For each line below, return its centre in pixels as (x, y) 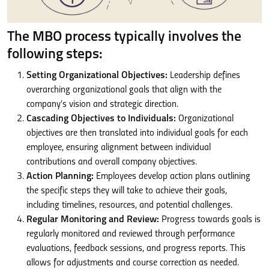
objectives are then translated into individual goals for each (137, 133)
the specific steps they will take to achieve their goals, (127, 191)
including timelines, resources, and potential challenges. (129, 205)
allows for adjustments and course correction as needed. (133, 263)
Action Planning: (60, 176)
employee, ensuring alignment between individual (119, 147)
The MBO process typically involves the (124, 37)
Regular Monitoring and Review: (93, 219)
